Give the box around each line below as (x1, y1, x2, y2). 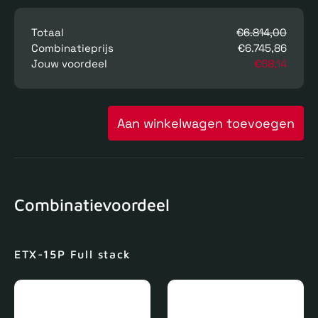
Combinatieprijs (31, 41, 114, 55)
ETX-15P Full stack (14, 247, 131, 261)
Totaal (31, 26, 64, 40)
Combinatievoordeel (14, 194, 170, 214)
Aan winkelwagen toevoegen (117, 115, 295, 132)
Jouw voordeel (31, 57, 107, 71)
